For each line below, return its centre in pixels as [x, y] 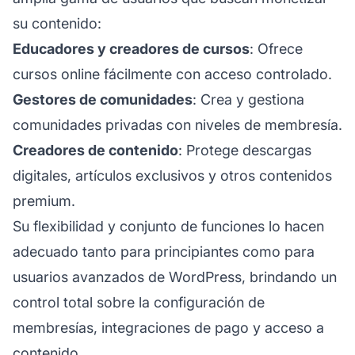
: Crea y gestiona [248, 99]
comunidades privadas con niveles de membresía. [177, 124]
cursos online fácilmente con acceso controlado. [172, 74]
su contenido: [57, 23]
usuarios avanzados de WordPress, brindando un [175, 277]
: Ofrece [276, 48]
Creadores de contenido [95, 150]
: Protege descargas [245, 150]
